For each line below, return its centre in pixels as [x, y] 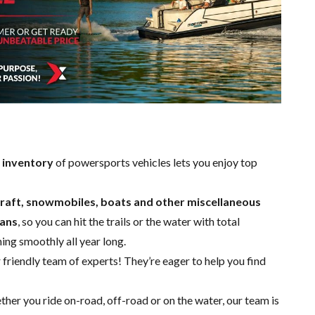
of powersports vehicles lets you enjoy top [155, 162]
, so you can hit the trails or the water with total [129, 221]
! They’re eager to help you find [192, 260]
